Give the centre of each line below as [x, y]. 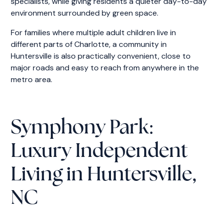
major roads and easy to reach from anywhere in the [105, 67]
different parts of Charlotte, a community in [89, 44]
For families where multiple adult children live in [94, 32]
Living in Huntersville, [104, 175]
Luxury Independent [99, 152]
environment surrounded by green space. [85, 13]
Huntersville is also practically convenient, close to [101, 56]
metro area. [32, 79]
